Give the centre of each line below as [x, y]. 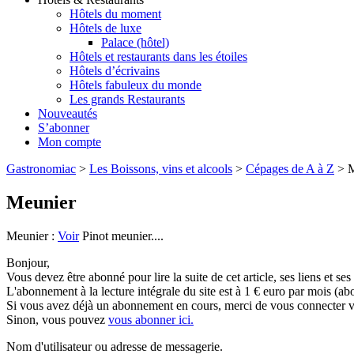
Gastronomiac [41, 169]
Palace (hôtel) [135, 43]
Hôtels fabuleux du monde [136, 85]
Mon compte [70, 142]
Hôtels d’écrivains [115, 71]
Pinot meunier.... [121, 236]
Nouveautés [68, 114]
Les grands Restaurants [127, 100]
